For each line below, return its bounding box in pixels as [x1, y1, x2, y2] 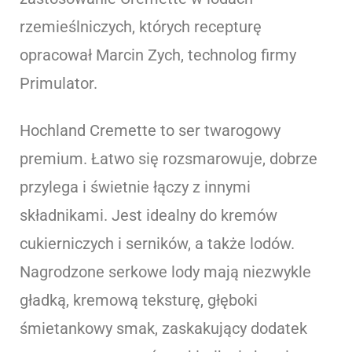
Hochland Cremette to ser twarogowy [20, 120, 280, 140]
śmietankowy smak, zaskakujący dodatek [20, 318, 307, 338]
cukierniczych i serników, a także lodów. [20, 233, 295, 253]
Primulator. [20, 73, 97, 93]
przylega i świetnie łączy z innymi [20, 177, 251, 196]
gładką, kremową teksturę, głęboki [20, 290, 258, 310]
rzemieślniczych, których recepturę [20, 16, 262, 36]
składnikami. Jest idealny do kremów [20, 205, 277, 225]
